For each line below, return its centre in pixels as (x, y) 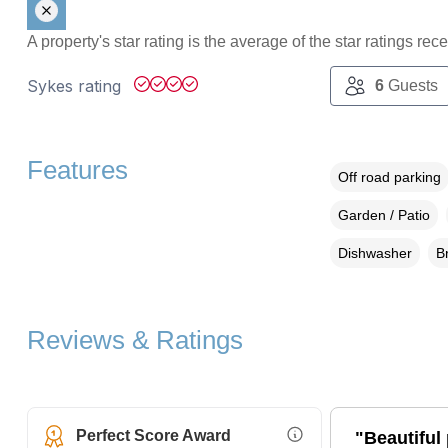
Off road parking (389, 177)
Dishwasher (374, 253)
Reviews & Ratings (134, 340)
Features (77, 170)
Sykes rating (76, 86)
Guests (410, 86)
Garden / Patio (383, 215)
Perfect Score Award (153, 436)
